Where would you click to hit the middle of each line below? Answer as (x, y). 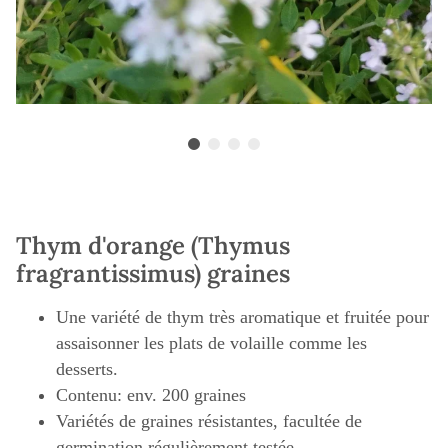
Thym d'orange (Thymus (153, 246)
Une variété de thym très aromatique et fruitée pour (242, 317)
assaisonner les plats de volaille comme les (211, 343)
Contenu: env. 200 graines (151, 395)
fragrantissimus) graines (153, 274)
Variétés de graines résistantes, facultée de (209, 421)
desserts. (87, 369)
